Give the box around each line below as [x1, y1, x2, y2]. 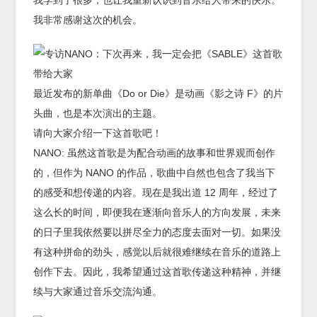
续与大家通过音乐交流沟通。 [33, 286, 163, 298]
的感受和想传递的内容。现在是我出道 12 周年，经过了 [33, 187, 279, 199]
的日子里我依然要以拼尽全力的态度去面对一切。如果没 [33, 226, 282, 238]
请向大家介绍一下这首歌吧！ [33, 127, 163, 139]
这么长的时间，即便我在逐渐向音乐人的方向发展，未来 [33, 207, 282, 219]
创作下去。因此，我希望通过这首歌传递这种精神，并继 [33, 266, 282, 278]
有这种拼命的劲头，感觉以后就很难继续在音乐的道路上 [33, 246, 282, 258]
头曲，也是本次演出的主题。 [33, 108, 163, 120]
